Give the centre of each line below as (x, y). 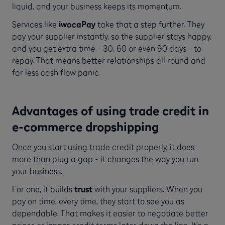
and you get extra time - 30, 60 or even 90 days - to (107, 48)
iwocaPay (77, 24)
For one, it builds (43, 189)
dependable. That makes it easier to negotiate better (110, 213)
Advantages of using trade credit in (110, 110)
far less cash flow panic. (56, 72)
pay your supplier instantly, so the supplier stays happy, (112, 36)
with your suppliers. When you (147, 189)
